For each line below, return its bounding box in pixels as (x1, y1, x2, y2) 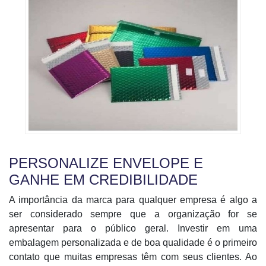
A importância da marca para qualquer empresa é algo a (9, 195, 257, 205)
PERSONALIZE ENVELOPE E (9, 155, 203, 171)
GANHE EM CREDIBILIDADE (9, 172, 198, 188)
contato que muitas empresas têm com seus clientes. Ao (9, 252, 257, 262)
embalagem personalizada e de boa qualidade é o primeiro (9, 237, 257, 248)
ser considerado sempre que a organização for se (9, 209, 257, 219)
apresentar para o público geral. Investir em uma (9, 223, 257, 233)
